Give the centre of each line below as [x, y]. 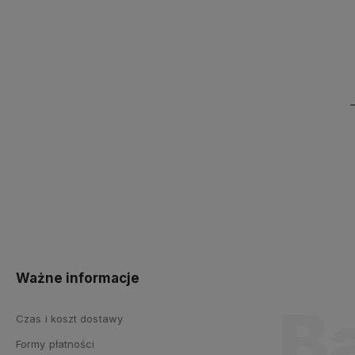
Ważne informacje [78, 279]
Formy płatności [55, 344]
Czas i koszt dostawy [69, 319]
